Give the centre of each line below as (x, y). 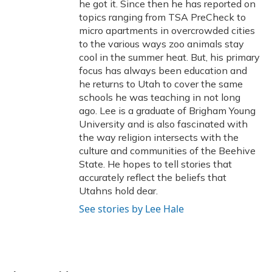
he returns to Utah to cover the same (161, 84)
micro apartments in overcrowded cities (167, 31)
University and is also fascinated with (163, 124)
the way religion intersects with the (159, 138)
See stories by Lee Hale (131, 209)
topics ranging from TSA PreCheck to (162, 17)
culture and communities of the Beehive (167, 151)
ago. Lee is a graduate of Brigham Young (167, 111)
